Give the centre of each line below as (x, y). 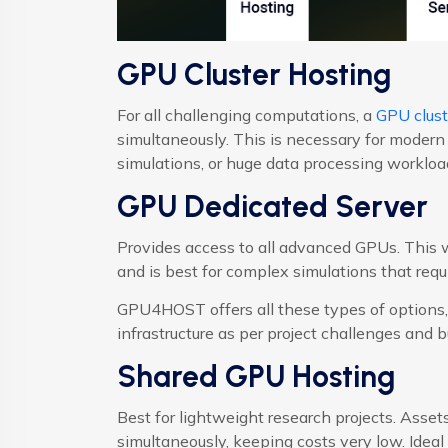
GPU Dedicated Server (272, 207)
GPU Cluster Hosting (254, 75)
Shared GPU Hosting (256, 377)
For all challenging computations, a (244, 115)
